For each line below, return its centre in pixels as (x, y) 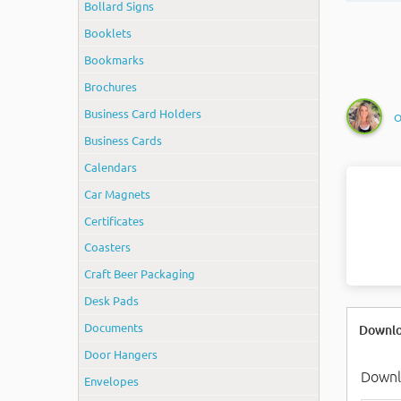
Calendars (111, 166)
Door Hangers (121, 354)
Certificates (115, 220)
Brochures (111, 86)
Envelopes (112, 381)
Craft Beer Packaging (140, 274)
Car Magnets (118, 193)
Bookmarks (115, 59)
